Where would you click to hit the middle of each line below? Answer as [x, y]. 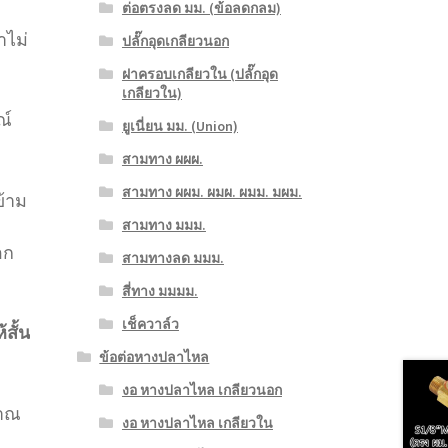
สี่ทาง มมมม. [159, 291]
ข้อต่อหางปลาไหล [154, 357]
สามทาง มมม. [163, 225]
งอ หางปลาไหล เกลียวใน [197, 423]
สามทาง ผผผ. [162, 159]
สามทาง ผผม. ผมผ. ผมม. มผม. [211, 192]
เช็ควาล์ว [150, 324]
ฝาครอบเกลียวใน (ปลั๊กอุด [199, 74]
